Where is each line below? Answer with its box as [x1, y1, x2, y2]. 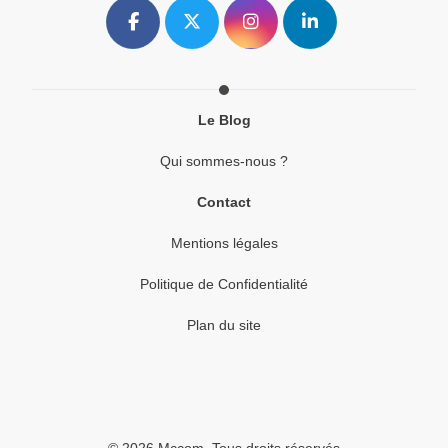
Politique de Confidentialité [140, 276, 308, 292]
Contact [197, 194, 251, 210]
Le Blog [197, 112, 251, 128]
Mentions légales [170, 235, 278, 251]
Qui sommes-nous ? [160, 153, 288, 169]
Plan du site [187, 317, 261, 333]
